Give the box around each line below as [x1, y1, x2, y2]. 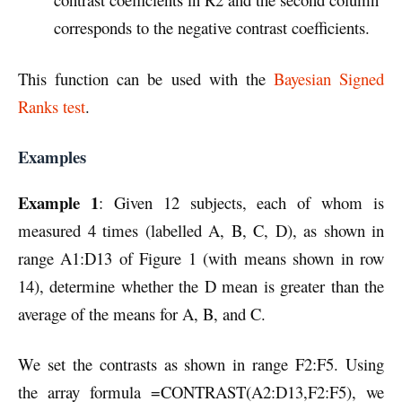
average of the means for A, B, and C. [18, 301, 266, 325]
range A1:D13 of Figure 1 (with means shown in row [18, 246, 384, 269]
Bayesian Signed [273, 66, 384, 90]
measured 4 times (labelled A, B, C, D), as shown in [18, 218, 384, 241]
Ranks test [18, 94, 85, 118]
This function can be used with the [18, 66, 274, 90]
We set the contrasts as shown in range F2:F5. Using [18, 352, 384, 375]
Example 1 [18, 189, 99, 214]
